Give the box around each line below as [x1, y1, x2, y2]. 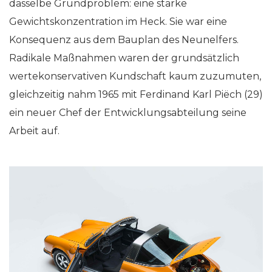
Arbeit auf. [9, 125, 59, 137]
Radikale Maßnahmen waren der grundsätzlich [9, 52, 239, 64]
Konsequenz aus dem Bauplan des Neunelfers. [9, 34, 239, 46]
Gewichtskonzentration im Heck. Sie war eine [9, 16, 227, 27]
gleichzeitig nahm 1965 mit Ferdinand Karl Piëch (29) [9, 89, 263, 100]
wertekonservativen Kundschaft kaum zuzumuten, [9, 70, 261, 82]
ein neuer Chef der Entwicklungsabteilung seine [9, 107, 246, 118]
